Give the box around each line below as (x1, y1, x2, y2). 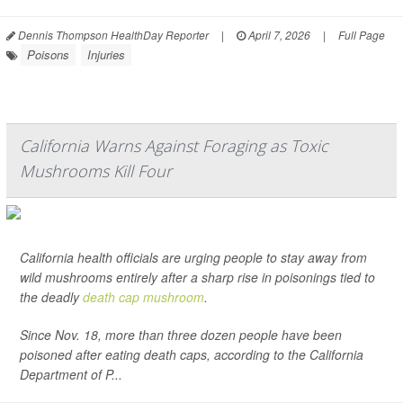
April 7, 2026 (246, 27, 310, 43)
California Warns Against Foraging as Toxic (20, 135, 328, 157)
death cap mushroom (83, 288, 204, 307)
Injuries (87, 46, 125, 64)
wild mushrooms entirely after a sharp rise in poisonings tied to (20, 268, 375, 287)
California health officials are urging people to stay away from (20, 248, 367, 267)
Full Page (338, 27, 385, 43)
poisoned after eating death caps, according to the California (20, 345, 363, 364)
